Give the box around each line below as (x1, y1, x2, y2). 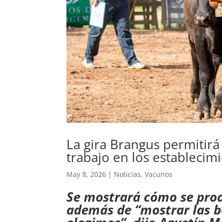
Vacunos (145, 169, 173, 179)
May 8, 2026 (66, 169, 107, 179)
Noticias (114, 169, 141, 179)
